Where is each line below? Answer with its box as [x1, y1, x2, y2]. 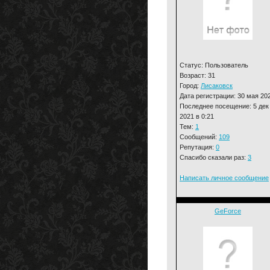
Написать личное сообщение [180, 174, 269, 181]
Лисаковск [201, 81, 233, 89]
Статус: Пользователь [180, 61, 248, 69]
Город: [180, 81, 201, 89]
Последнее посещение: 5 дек [180, 102, 269, 110]
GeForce [215, 207, 241, 215]
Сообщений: [180, 133, 219, 140]
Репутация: [180, 143, 216, 151]
